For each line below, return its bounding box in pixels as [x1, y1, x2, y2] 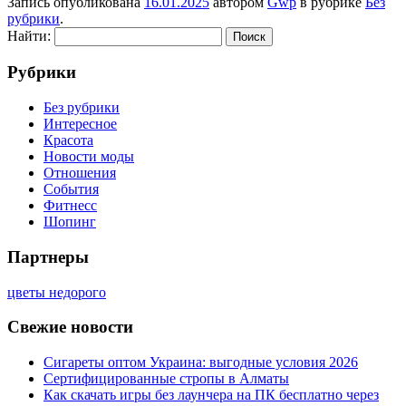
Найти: [7, 27, 51, 43]
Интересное [43, 116, 117, 132]
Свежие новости [7, 317, 133, 337]
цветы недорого [7, 284, 106, 300]
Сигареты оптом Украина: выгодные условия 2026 [43, 354, 358, 371]
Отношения [43, 165, 116, 181]
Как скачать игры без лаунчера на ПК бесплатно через [43, 387, 379, 403]
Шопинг [43, 214, 96, 230]
